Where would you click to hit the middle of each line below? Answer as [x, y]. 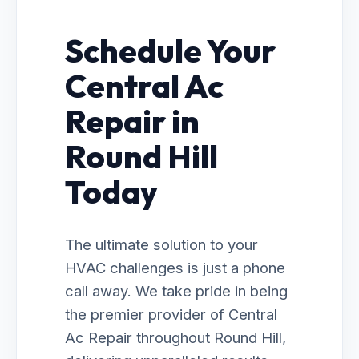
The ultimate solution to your [161, 244]
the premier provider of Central [171, 314]
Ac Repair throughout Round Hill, [175, 337]
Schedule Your [170, 50]
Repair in [132, 121]
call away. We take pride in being [176, 291]
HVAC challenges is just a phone [175, 268]
